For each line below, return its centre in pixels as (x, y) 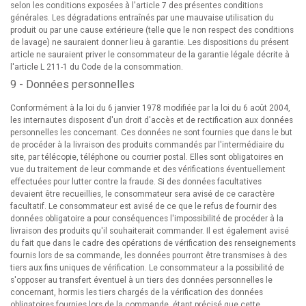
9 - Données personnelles (72, 84)
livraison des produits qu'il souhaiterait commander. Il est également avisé (150, 231)
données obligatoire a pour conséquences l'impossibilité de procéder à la (147, 219)
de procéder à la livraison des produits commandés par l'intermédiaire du (147, 145)
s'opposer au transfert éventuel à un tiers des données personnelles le (141, 280)
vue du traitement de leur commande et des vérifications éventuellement (148, 169)
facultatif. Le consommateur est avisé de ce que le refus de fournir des (143, 206)
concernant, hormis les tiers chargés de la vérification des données (137, 292)
